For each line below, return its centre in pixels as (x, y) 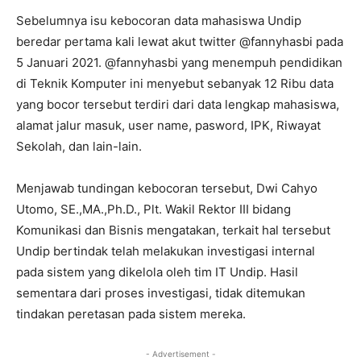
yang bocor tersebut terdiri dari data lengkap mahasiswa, (178, 105)
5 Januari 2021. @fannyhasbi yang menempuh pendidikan (179, 63)
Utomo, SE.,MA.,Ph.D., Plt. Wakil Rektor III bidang (154, 210)
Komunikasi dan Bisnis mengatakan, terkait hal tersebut (173, 230)
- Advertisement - (180, 354)
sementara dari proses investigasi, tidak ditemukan (161, 293)
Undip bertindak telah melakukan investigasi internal (166, 251)
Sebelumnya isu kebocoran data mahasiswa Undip (159, 21)
